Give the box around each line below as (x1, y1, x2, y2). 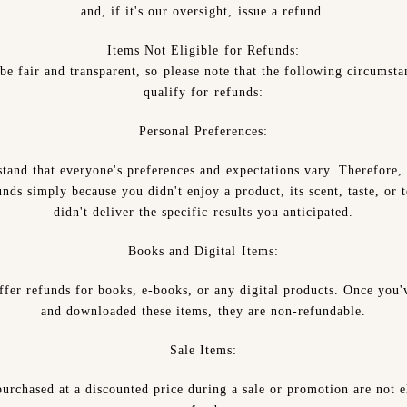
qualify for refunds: (144, 85, 263, 99)
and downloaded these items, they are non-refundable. (41, 304, 366, 318)
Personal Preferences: (138, 124, 268, 138)
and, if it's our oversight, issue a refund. (81, 5, 326, 18)
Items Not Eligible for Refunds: (107, 44, 300, 57)
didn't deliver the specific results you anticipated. (54, 205, 353, 219)
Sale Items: (169, 343, 237, 357)
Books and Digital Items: (128, 244, 279, 258)
